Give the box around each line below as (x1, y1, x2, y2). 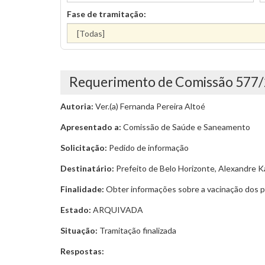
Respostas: (60, 246, 104, 256)
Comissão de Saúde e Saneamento (121, 122, 250, 132)
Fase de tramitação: (67, 9, 146, 19)
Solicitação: (60, 143, 107, 153)
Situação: (60, 225, 98, 235)
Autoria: (60, 101, 93, 111)
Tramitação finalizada (98, 225, 176, 235)
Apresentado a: (60, 122, 121, 132)
